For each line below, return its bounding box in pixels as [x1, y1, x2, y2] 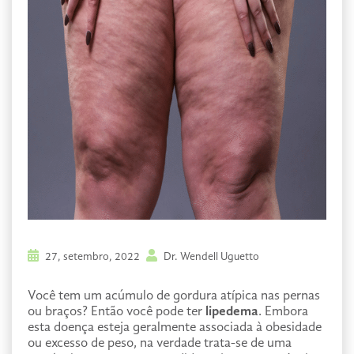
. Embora [258, 305, 308, 318]
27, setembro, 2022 [43, 251, 140, 262]
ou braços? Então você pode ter [28, 305, 205, 318]
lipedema [205, 305, 258, 318]
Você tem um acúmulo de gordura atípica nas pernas [28, 289, 320, 303]
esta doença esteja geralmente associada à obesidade [28, 321, 322, 334]
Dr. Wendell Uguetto [161, 251, 259, 262]
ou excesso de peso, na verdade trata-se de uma [28, 337, 292, 350]
